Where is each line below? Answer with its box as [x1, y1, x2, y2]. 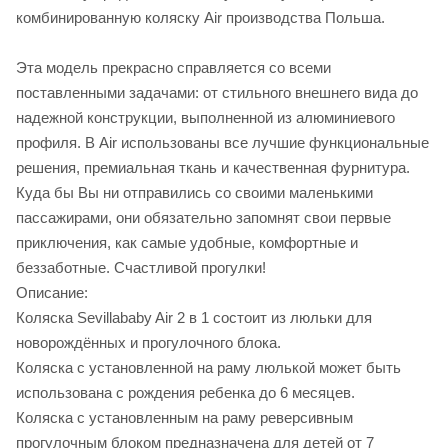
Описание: [16, 284, 88, 302]
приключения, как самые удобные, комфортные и [16, 234, 358, 252]
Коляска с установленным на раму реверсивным [16, 409, 353, 427]
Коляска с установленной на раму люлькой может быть [16, 359, 401, 377]
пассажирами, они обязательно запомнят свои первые [16, 209, 391, 227]
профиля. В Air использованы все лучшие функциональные [16, 134, 429, 152]
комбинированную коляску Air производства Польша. [16, 9, 385, 27]
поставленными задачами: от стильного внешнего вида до [16, 84, 418, 102]
